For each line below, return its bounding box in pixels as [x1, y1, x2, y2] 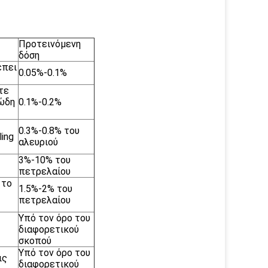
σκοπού [19, 235, 51, 246]
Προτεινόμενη [19, 38, 81, 50]
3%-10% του [19, 154, 71, 166]
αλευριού [19, 136, 58, 148]
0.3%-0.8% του [19, 125, 80, 136]
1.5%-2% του [19, 183, 72, 194]
